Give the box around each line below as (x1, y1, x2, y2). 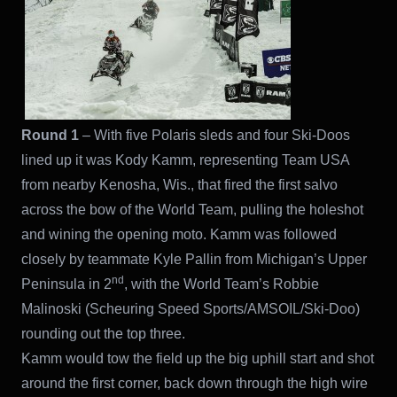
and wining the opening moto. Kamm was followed (21, 226, 337, 242)
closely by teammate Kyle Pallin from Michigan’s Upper (21, 251, 367, 267)
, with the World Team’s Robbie (124, 276, 319, 292)
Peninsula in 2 (21, 276, 112, 292)
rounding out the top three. (21, 325, 185, 341)
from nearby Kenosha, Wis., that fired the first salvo (21, 176, 338, 192)
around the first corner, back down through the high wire (21, 375, 368, 391)
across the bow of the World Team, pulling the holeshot (21, 201, 363, 217)
